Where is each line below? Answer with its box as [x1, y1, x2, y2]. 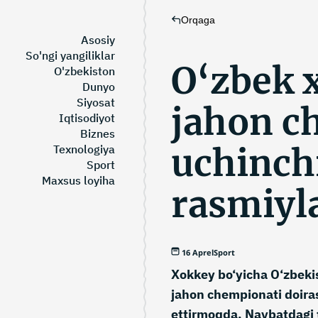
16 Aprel [182, 247, 214, 258]
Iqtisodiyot [59, 111, 115, 125]
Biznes [80, 126, 115, 141]
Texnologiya [53, 142, 115, 156]
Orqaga [181, 14, 215, 26]
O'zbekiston [54, 64, 115, 78]
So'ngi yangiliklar [26, 48, 115, 62]
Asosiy [81, 33, 115, 47]
